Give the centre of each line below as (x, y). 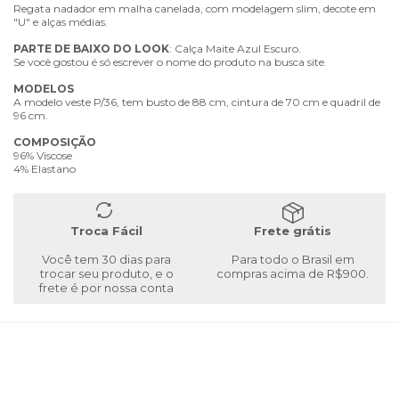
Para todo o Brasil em (293, 259)
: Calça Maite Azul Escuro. (235, 48)
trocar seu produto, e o (106, 273)
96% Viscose (43, 155)
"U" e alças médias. (61, 21)
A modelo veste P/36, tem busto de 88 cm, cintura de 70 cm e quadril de (197, 102)
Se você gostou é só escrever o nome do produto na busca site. (170, 61)
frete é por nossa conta (106, 287)
